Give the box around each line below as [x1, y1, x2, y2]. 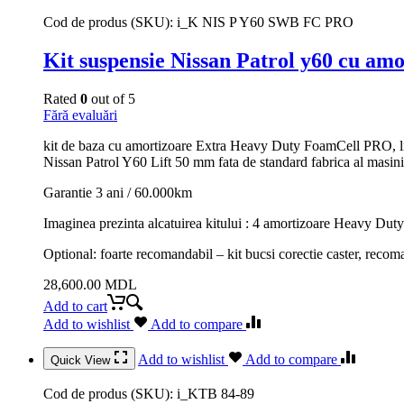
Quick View [50, 353, 114, 367]
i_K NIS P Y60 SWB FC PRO [177, 14, 353, 30]
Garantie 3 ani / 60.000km [43, 184, 192, 200]
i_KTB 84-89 [177, 385, 254, 401]
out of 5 [87, 90, 135, 106]
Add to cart [43, 298, 107, 314]
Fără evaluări [43, 106, 117, 123]
